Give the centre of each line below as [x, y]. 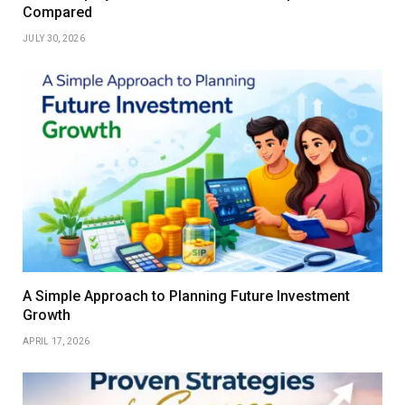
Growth [47, 316]
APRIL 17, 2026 [57, 342]
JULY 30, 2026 [54, 39]
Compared [57, 13]
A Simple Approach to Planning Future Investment [186, 297]
